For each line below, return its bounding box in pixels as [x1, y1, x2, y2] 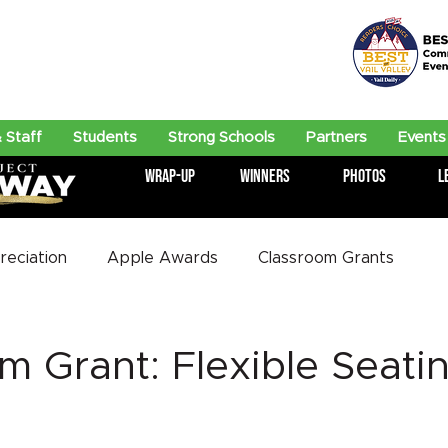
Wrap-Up [144, 166, 195, 187]
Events [398, 130, 446, 145]
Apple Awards [107, 250, 218, 266]
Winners [239, 166, 290, 187]
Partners [306, 130, 367, 145]
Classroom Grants [258, 250, 394, 266]
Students [73, 130, 137, 145]
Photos [343, 166, 386, 187]
